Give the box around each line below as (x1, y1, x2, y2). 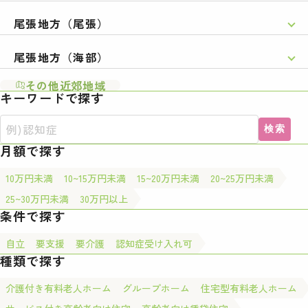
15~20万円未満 (137, 171, 199, 185)
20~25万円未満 (210, 171, 274, 185)
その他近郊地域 (25, 77, 106, 93)
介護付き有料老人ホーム (5, 281, 111, 295)
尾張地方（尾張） (14, 15, 109, 32)
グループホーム (122, 281, 190, 295)
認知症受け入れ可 (115, 236, 192, 250)
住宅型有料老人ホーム (201, 281, 297, 295)
